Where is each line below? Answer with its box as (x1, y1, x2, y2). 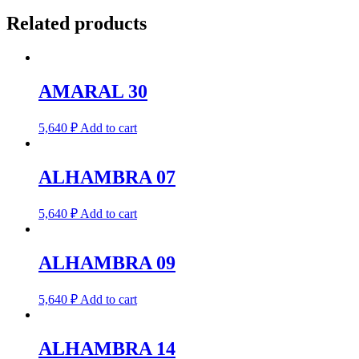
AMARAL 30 (38, 81, 147, 103)
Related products (6, 13, 147, 34)
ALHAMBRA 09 (38, 252, 175, 273)
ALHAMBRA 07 (38, 167, 175, 188)
